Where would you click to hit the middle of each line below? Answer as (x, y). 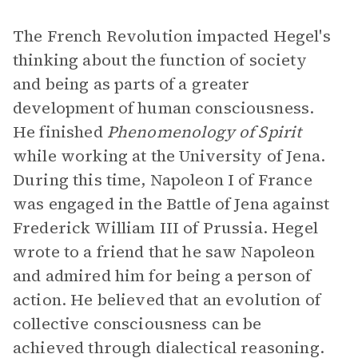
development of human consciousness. (164, 108)
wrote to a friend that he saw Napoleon (164, 252)
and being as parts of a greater (131, 84)
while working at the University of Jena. (169, 156)
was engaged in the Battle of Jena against (171, 204)
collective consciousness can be (137, 324)
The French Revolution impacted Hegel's (172, 36)
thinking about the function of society (160, 60)
